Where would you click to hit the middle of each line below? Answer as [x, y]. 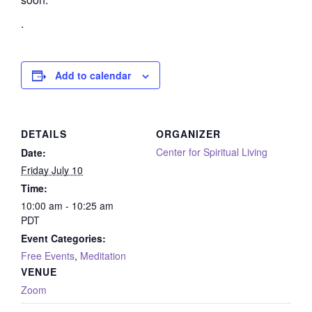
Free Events [48, 256]
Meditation [103, 256]
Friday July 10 [52, 170]
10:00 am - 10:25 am [67, 205]
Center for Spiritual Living [212, 152]
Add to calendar [93, 75]
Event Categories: [63, 238]
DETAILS [44, 134]
